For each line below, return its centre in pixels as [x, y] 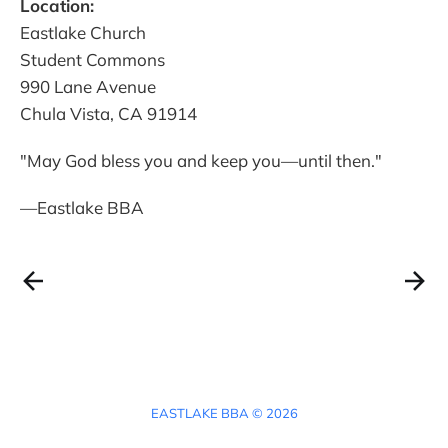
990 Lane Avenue [88, 86]
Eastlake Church [83, 32]
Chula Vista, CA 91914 [108, 113]
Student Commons [92, 59]
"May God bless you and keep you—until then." [201, 160]
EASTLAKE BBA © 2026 [224, 413]
